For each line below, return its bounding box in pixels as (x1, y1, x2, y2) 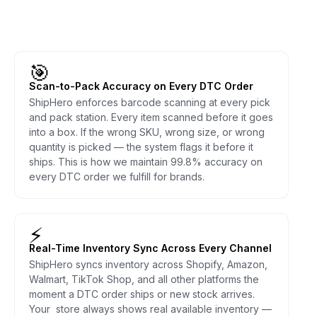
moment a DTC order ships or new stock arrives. (29, 287, 255, 300)
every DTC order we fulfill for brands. (29, 170, 204, 183)
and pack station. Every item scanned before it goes (29, 110, 273, 123)
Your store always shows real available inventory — (29, 302, 272, 315)
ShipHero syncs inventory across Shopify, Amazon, (29, 258, 267, 270)
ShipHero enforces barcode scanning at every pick (29, 96, 270, 108)
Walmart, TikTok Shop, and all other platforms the (29, 272, 259, 285)
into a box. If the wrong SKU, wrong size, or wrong (29, 125, 265, 138)
